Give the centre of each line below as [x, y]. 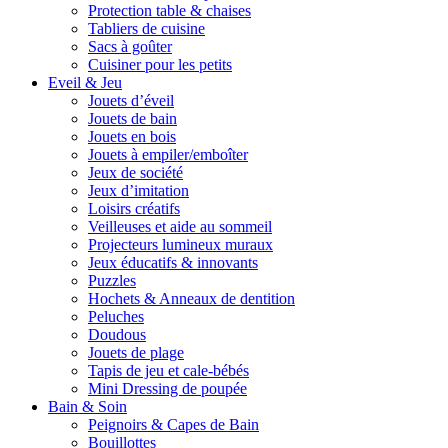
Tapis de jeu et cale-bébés [168, 370]
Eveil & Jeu [85, 82]
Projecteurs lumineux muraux [180, 244]
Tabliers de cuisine [146, 28]
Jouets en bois [132, 136]
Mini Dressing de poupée [167, 388]
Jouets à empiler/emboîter [168, 154]
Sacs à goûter [130, 46]
